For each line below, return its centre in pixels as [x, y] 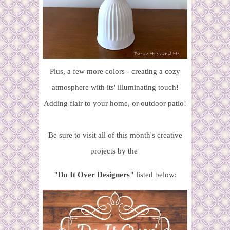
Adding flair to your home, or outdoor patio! [115, 103]
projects [103, 151]
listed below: [155, 175]
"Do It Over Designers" [94, 175]
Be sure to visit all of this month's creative [115, 135]
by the [128, 151]
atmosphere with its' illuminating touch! [115, 88]
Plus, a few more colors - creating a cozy [115, 72]
